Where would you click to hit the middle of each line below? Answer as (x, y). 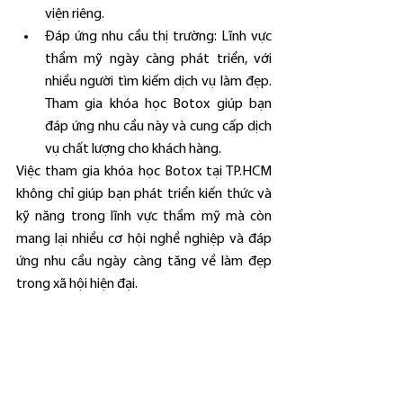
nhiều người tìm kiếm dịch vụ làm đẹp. (158, 82)
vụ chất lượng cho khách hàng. (133, 149)
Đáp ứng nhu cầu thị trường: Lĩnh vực (158, 37)
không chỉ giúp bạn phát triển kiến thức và (144, 194)
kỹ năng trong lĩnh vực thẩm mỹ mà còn (144, 217)
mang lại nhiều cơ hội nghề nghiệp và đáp (144, 239)
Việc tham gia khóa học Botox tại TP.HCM (144, 172)
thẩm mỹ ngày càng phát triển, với (158, 59)
